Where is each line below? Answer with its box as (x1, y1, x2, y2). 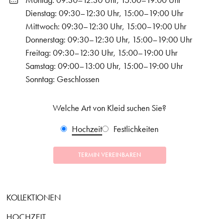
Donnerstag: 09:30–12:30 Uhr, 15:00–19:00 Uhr (25, 34, 192, 45)
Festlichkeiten (113, 124, 158, 135)
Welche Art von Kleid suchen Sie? (53, 103, 166, 114)
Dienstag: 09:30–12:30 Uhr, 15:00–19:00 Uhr (25, 8, 183, 19)
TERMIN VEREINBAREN (78, 151, 141, 159)
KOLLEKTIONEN (6, 192, 61, 203)
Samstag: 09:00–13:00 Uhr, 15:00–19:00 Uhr (25, 61, 183, 72)
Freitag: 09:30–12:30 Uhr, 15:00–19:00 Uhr (25, 47, 177, 59)
